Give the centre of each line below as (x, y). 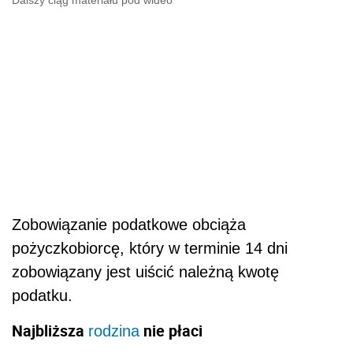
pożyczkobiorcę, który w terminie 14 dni (150, 248)
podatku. (42, 295)
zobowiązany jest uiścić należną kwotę (145, 271)
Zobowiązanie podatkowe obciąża (129, 224)
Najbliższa (50, 330)
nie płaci (171, 330)
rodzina (114, 331)
